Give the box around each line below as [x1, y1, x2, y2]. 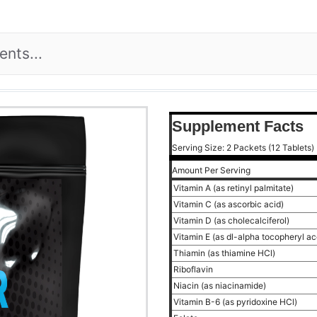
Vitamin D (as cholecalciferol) [173, 215, 292, 226]
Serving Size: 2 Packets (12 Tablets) [172, 142, 314, 153]
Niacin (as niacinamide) [173, 280, 268, 291]
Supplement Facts [172, 117, 304, 135]
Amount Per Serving [172, 165, 250, 175]
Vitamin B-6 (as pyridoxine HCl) [173, 296, 299, 307]
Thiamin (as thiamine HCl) [173, 248, 277, 258]
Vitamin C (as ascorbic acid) [173, 199, 286, 209]
